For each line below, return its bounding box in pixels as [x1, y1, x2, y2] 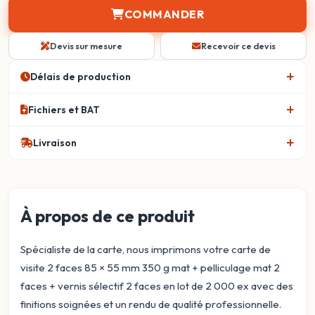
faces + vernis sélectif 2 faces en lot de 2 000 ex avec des [20, 279, 293, 292]
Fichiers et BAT [28, 103, 100, 116]
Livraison [33, 136, 77, 149]
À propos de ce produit [20, 205, 195, 226]
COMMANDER [124, 7, 204, 21]
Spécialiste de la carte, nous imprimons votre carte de [20, 243, 271, 256]
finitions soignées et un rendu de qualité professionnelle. [20, 297, 281, 311]
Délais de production [30, 70, 131, 83]
